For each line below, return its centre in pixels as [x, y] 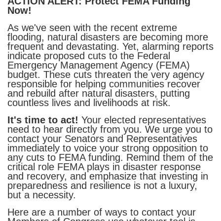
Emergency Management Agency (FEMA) [99, 65]
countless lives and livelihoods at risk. [89, 102]
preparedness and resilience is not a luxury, [102, 185]
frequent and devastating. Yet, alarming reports [110, 46]
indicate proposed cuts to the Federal [89, 55]
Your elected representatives [142, 120]
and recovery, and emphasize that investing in [108, 176]
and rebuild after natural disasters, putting [99, 93]
